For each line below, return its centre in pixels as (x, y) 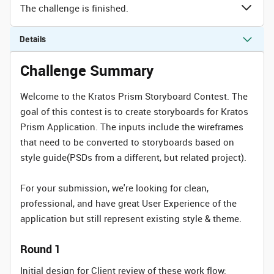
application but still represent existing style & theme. (131, 218)
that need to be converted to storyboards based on (127, 142)
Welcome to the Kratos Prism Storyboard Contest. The (134, 96)
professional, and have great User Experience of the (128, 203)
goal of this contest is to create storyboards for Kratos (134, 111)
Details (33, 39)
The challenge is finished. (74, 8)
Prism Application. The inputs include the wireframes (132, 127)
